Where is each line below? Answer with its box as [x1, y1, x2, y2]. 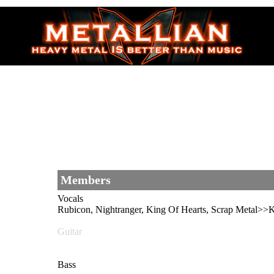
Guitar [57, 226, 82, 237]
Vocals [57, 193, 83, 204]
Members [61, 173, 111, 187]
